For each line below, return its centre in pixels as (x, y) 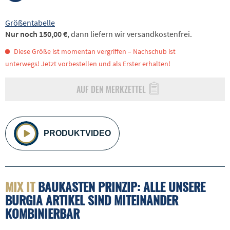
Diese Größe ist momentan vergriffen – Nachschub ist (94, 52)
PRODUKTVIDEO (77, 133)
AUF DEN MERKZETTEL (111, 90)
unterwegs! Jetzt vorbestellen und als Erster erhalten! (88, 64)
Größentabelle (30, 23)
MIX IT (20, 187)
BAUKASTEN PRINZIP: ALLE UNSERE (120, 187)
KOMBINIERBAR (42, 213)
